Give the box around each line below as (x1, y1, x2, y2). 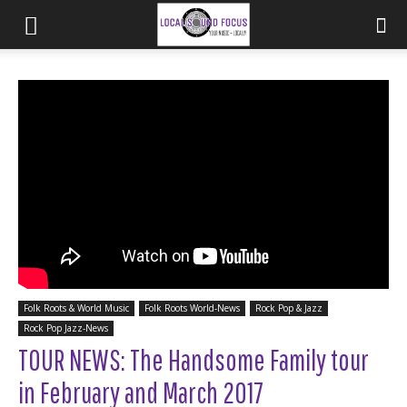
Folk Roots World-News (144, 301, 240, 314)
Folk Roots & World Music (24, 301, 129, 314)
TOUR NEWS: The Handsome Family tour (18, 342, 369, 376)
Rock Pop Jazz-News (24, 321, 108, 334)
